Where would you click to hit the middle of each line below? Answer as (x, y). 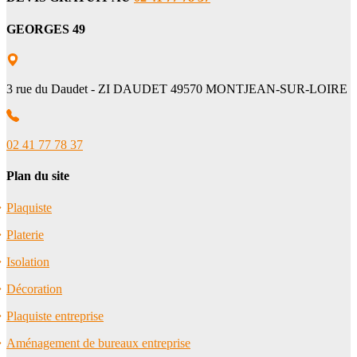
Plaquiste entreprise (55, 316)
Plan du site (38, 176)
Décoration (34, 288)
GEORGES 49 (46, 29)
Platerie (25, 234)
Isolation (28, 261)
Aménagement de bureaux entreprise (98, 343)
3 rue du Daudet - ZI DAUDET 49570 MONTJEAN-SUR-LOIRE (177, 89)
